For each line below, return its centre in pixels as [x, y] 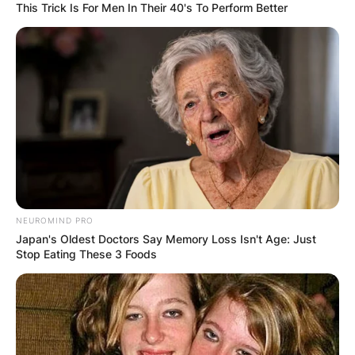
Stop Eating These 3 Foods [86, 254]
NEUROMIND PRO [55, 220]
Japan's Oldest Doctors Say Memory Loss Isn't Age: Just [166, 239]
